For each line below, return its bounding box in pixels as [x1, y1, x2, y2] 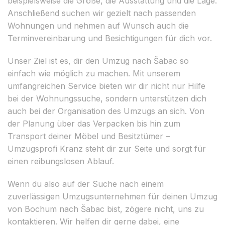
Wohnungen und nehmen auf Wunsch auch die [8, 20, 189, 31]
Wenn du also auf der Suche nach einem [8, 178, 164, 189]
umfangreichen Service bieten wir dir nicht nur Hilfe [8, 80, 205, 91]
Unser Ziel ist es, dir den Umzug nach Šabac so [8, 55, 189, 66]
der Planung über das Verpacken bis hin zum [8, 118, 180, 129]
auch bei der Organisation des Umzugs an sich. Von [8, 105, 204, 116]
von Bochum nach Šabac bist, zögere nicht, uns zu [8, 203, 204, 214]
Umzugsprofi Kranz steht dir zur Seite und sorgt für [8, 143, 206, 154]
